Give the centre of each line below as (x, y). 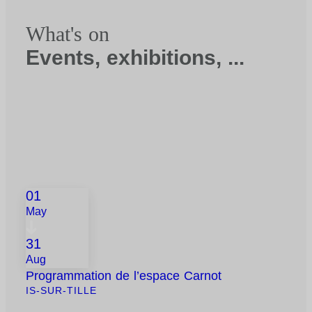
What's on (68, 34)
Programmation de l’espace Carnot (124, 276)
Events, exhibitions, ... (135, 58)
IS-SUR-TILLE (62, 291)
